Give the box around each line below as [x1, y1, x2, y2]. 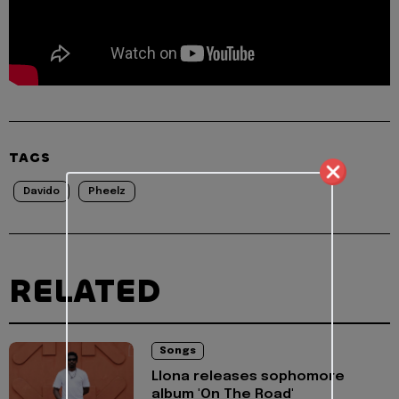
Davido [23, 186, 60, 198]
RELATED [9, 270, 160, 313]
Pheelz [88, 186, 126, 198]
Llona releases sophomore [151, 370, 345, 385]
